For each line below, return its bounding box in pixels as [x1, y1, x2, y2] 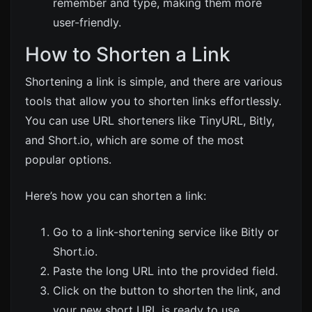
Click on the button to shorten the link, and [53, 283, 281, 297]
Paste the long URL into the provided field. [53, 263, 278, 278]
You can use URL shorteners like [25, 113, 199, 127]
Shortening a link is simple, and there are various [25, 74, 282, 88]
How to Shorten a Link [25, 42, 231, 66]
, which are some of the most [90, 132, 244, 147]
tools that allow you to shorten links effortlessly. [25, 93, 281, 108]
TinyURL [199, 113, 243, 127]
